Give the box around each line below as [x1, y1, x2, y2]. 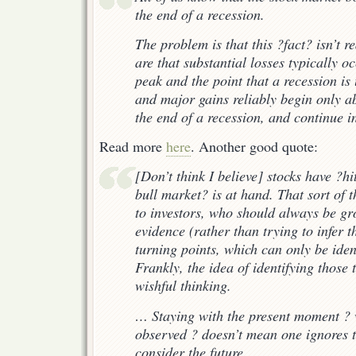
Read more [99, 137, 166, 156]
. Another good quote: [191, 137, 318, 156]
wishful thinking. [135, 276, 231, 296]
